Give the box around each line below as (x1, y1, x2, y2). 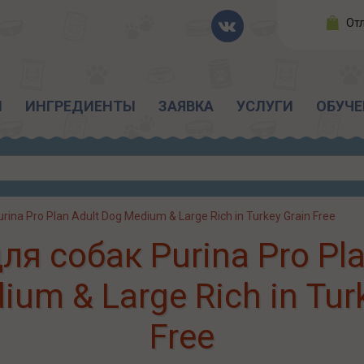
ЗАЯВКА (158, 97, 214, 115)
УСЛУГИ (236, 97, 293, 115)
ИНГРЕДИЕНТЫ (25, 97, 136, 115)
